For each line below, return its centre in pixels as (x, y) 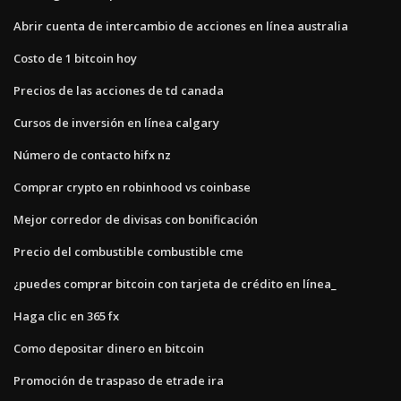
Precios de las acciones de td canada (119, 90)
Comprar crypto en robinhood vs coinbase (132, 187)
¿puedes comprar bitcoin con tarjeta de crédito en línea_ (175, 283)
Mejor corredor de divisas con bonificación (136, 219)
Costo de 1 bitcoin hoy (75, 58)
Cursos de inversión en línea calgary (116, 122)
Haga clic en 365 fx (66, 316)
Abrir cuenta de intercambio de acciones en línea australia (181, 26)
